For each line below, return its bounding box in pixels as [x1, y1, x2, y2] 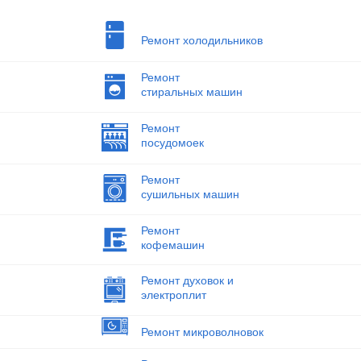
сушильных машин [140, 187, 239, 201]
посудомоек [140, 135, 204, 149]
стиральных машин [140, 85, 243, 98]
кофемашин [140, 239, 205, 252]
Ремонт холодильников [140, 34, 263, 48]
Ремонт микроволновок [140, 325, 263, 338]
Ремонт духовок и [140, 274, 234, 288]
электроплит [140, 288, 206, 302]
